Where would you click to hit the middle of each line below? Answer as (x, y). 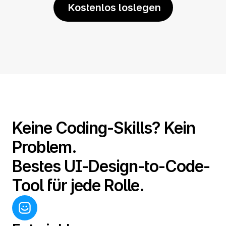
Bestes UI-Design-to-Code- (111, 166)
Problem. (44, 147)
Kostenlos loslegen (113, 8)
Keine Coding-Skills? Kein (104, 128)
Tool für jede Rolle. (78, 185)
